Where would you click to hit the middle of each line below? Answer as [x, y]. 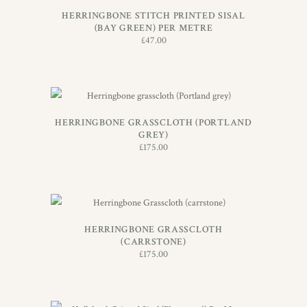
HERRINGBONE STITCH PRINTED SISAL [153, 16]
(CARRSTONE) [153, 242]
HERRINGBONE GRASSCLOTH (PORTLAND [153, 123]
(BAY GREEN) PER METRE [153, 28]
